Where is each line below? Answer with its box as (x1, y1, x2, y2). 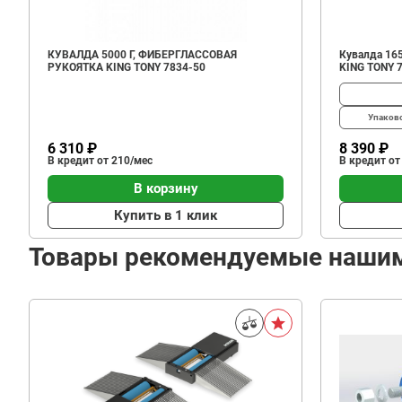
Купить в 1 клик (114, 206, 217, 223)
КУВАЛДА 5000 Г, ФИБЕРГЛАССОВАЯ (48, 48, 237, 61)
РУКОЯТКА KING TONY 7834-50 (48, 61, 205, 74)
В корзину (133, 179, 198, 197)
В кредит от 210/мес (48, 154, 153, 167)
